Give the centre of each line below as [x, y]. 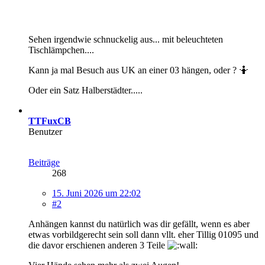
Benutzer [45, 131]
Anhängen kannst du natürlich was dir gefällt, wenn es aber [139, 224]
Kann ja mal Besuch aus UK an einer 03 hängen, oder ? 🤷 [138, 70]
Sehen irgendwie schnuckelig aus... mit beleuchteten [126, 39]
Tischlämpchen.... [61, 50]
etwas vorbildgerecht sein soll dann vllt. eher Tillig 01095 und [143, 234]
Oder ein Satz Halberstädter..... [85, 90]
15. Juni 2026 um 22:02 [96, 193]
